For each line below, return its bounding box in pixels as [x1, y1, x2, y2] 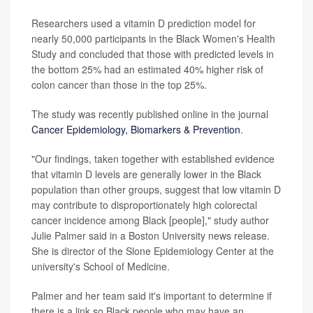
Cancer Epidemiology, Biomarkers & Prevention [31, 122, 240, 136]
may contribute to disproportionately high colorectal [31, 197, 257, 212]
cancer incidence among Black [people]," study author [31, 212, 269, 227]
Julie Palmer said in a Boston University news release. [31, 228, 270, 242]
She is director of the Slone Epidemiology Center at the [31, 243, 274, 258]
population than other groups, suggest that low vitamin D [31, 182, 281, 196]
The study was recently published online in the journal [31, 106, 268, 121]
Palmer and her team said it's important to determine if [31, 288, 272, 303]
